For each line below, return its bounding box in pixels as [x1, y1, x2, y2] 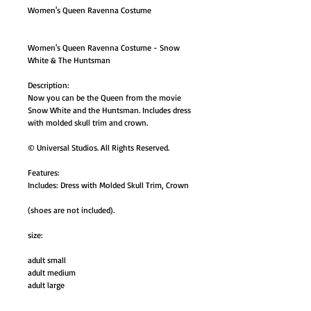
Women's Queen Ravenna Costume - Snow [28, 42, 180, 53]
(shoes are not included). [28, 205, 115, 215]
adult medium [28, 267, 76, 278]
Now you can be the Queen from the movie [28, 92, 181, 103]
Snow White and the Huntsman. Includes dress [28, 105, 191, 115]
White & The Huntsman [28, 55, 110, 65]
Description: [28, 80, 69, 90]
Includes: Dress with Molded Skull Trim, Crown [28, 180, 189, 190]
